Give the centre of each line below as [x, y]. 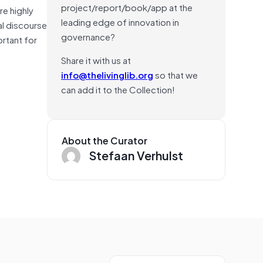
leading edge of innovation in [120, 21]
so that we [176, 74]
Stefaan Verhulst [136, 155]
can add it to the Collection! [118, 89]
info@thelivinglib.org [107, 74]
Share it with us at [96, 60]
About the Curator [104, 140]
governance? [88, 36]
